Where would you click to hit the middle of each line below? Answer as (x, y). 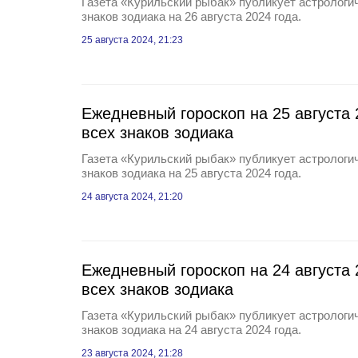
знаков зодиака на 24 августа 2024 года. (191, 330)
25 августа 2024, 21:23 (132, 40)
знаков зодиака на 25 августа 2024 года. (191, 173)
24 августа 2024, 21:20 (132, 197)
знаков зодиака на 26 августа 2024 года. (191, 16)
